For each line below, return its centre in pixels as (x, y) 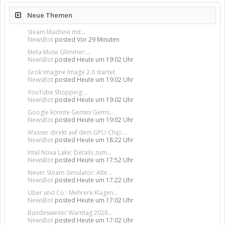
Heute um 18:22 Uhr (105, 140)
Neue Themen (49, 15)
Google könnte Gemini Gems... (71, 112)
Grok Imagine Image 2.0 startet (71, 72)
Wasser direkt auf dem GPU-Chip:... (77, 132)
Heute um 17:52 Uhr (105, 160)
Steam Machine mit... (57, 32)
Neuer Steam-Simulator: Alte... (70, 172)
